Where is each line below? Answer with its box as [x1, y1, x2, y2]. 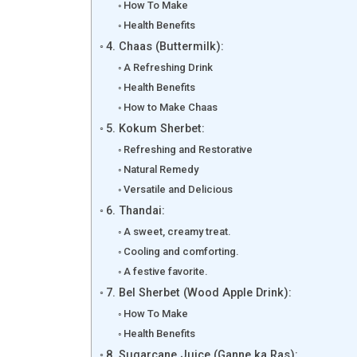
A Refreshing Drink [124, 61, 214, 73]
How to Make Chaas [124, 100, 218, 113]
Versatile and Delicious [124, 182, 233, 195]
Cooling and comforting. [124, 245, 240, 257]
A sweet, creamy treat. [124, 225, 232, 237]
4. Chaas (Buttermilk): [105, 39, 224, 53]
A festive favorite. [124, 265, 209, 277]
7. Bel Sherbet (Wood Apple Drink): [105, 285, 292, 300]
